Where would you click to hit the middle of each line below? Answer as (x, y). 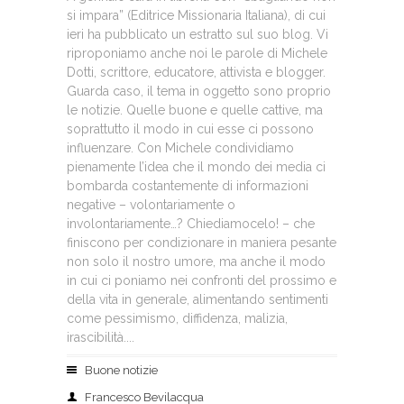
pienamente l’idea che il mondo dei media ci (196, 167)
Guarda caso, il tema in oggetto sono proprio (199, 91)
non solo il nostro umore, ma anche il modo (196, 262)
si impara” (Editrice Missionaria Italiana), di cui (196, 15)
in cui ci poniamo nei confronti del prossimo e (202, 280)
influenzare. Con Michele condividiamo (180, 148)
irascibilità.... (101, 337)
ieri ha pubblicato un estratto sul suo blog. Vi (197, 34)
